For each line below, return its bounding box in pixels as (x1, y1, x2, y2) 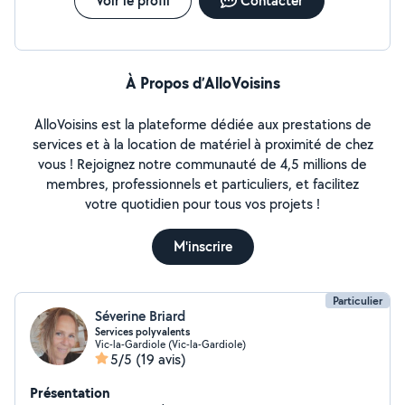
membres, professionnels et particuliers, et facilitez (46, 174, 359, 193)
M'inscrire (173, 237, 232, 256)
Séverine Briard (95, 306, 185, 325)
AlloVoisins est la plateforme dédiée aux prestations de (33, 115, 372, 134)
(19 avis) (136, 350, 186, 369)
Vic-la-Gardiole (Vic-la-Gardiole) (95, 337, 246, 351)
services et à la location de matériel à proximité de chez (32, 135, 373, 154)
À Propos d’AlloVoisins (125, 71, 280, 94)
